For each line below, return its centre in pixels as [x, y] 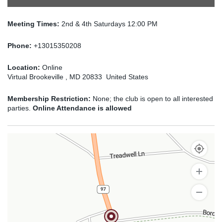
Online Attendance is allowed [82, 108]
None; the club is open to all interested [152, 99]
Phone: [21, 46]
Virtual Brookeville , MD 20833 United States [78, 77]
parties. [20, 108]
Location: [25, 67]
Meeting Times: [34, 24]
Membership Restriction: [49, 99]
